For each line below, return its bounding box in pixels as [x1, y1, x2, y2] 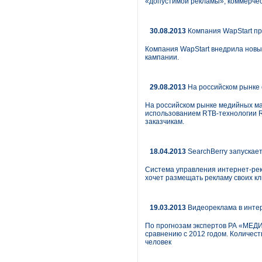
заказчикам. [145, 118, 184, 126]
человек [145, 238, 171, 246]
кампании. [145, 53, 179, 61]
